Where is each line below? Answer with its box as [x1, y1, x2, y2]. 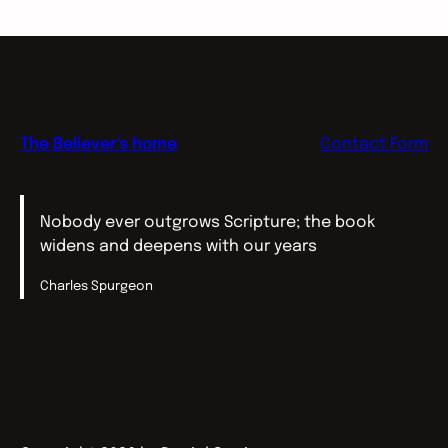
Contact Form [320, 136, 428, 154]
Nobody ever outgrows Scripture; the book [40, 213, 375, 231]
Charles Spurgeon [40, 279, 153, 293]
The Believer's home [20, 136, 177, 154]
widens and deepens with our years [40, 237, 317, 255]
